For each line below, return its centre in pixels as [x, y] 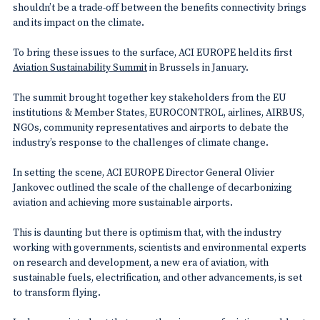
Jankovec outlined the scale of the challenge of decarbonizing [152, 187]
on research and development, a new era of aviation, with [140, 262]
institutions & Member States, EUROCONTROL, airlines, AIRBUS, [158, 112]
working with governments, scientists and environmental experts [159, 247]
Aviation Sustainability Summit [80, 67]
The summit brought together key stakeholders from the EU [149, 97]
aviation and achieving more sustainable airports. [122, 202]
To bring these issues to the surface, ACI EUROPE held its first [152, 52]
